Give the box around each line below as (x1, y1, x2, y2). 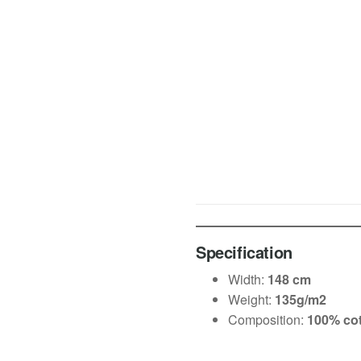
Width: (228, 269, 268, 288)
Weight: (228, 289, 275, 309)
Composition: (228, 309, 307, 329)
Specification (196, 239, 293, 263)
